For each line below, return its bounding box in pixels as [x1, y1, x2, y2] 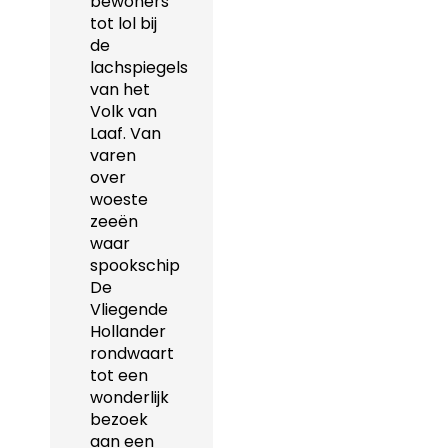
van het [90, 77, 150, 101]
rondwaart [90, 341, 174, 365]
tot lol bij [90, 11, 157, 35]
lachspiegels [90, 55, 188, 79]
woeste [90, 187, 148, 211]
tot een [90, 363, 148, 387]
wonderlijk [90, 385, 169, 409]
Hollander [90, 319, 166, 343]
